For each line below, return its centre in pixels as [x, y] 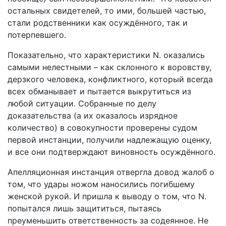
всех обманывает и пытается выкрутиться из [99, 91]
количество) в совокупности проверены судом [102, 128]
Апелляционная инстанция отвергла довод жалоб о [111, 172]
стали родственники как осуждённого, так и [98, 23]
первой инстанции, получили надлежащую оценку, [109, 140]
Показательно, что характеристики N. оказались [106, 55]
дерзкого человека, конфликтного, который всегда [110, 79]
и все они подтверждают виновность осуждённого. [111, 152]
